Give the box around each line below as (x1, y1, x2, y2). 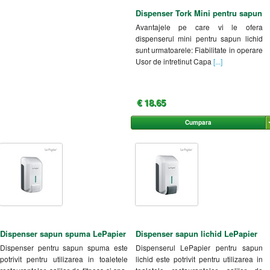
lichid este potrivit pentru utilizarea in (135, 253, 263, 264)
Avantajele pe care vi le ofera (135, 21, 263, 32)
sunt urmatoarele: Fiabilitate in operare (135, 44, 263, 55)
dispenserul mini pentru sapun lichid (135, 33, 263, 43)
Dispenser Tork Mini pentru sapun (135, 7, 262, 19)
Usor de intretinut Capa (135, 55, 212, 66)
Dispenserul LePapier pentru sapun (135, 242, 263, 253)
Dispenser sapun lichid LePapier (135, 227, 257, 239)
